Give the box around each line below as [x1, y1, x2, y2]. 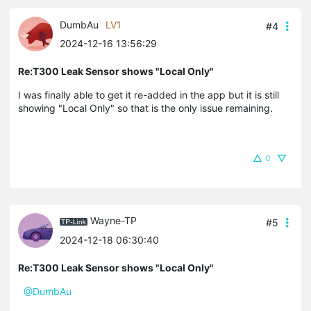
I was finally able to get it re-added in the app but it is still [18, 88, 279, 101]
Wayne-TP [90, 215, 137, 227]
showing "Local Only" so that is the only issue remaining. [18, 101, 276, 114]
